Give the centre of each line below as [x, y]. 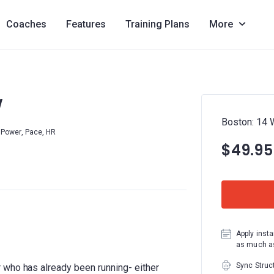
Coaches [26, 24]
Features [86, 24]
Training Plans [157, 24]
